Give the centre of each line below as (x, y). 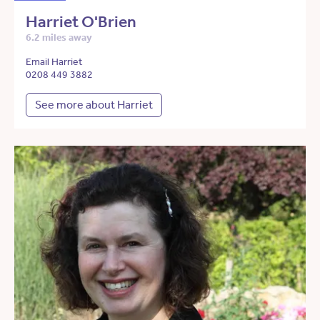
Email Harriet (54, 62)
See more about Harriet (94, 105)
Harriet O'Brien (81, 22)
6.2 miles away (59, 38)
